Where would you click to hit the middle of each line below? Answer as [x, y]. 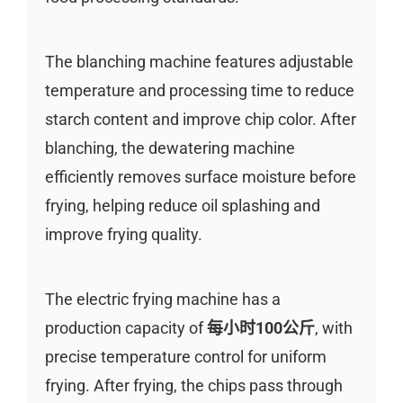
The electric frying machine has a [162, 300]
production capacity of [125, 328]
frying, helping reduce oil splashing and [182, 206]
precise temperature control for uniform [185, 357]
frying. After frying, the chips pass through [193, 386]
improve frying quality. [123, 235]
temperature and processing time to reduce [199, 91]
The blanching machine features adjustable [199, 62]
